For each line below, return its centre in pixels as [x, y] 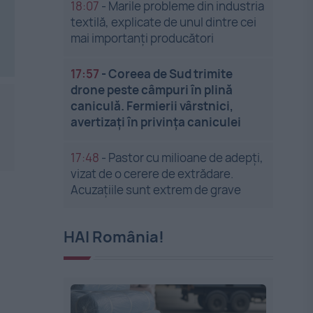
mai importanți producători [143, 38]
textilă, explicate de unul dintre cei [164, 22]
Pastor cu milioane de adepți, [186, 158]
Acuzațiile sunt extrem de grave [156, 190]
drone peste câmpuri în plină [152, 90]
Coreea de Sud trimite [171, 74]
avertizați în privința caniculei [156, 122]
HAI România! [114, 237]
